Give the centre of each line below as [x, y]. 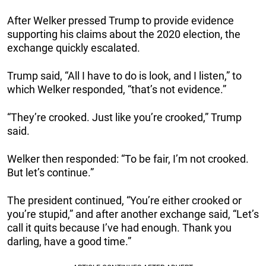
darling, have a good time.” [69, 242]
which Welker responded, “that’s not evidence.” [117, 90]
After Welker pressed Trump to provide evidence [121, 21]
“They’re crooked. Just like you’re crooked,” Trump [124, 118]
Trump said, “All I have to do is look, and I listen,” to [124, 76]
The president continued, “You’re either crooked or [124, 201]
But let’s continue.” [50, 173]
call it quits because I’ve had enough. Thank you [119, 228]
